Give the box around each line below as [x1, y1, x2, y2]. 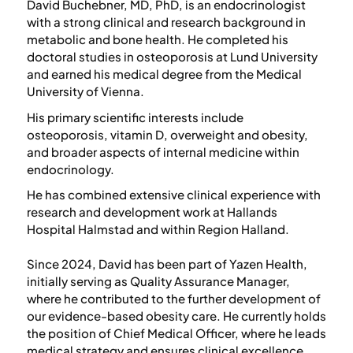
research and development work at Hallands [26, 204, 277, 220]
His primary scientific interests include [26, 109, 243, 124]
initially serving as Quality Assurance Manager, [26, 273, 290, 289]
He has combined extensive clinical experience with [26, 187, 321, 203]
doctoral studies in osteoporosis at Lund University [26, 49, 318, 65]
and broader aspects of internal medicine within [26, 143, 299, 159]
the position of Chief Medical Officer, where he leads [26, 325, 326, 341]
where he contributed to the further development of [26, 291, 321, 307]
